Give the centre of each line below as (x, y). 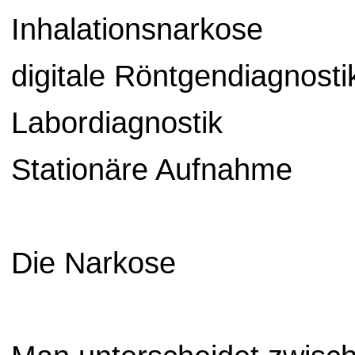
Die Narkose (94, 263)
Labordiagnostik (117, 123)
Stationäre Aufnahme (152, 170)
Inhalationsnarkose (137, 30)
